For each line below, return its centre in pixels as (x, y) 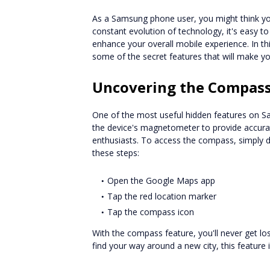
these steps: (116, 153)
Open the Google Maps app (161, 181)
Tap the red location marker (162, 196)
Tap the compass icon (151, 212)
